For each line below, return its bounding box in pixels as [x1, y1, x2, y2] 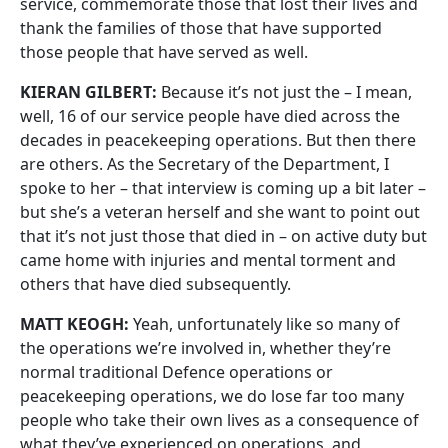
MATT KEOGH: [20, 313, 129, 335]
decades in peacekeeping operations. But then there [20, 129, 416, 151]
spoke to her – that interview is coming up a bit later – [20, 177, 426, 199]
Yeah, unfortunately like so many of [129, 313, 400, 335]
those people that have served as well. [20, 41, 308, 63]
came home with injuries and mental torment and [20, 249, 396, 271]
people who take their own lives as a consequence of [20, 409, 419, 431]
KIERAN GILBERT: [20, 81, 157, 103]
